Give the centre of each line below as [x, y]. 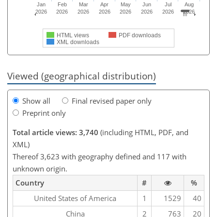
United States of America [75, 198]
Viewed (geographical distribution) [82, 76]
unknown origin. [40, 168]
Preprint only [44, 113]
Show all [36, 101]
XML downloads [78, 42]
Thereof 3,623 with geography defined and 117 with [100, 156]
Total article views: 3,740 [55, 132]
